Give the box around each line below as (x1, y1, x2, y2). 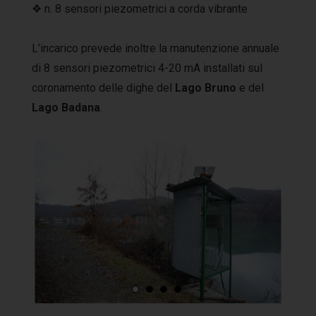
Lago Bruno (175, 81, 236, 95)
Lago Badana (32, 101, 100, 115)
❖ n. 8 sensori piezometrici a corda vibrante (32, 2, 248, 16)
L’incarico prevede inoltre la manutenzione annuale (32, 42, 279, 56)
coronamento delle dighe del (32, 81, 175, 95)
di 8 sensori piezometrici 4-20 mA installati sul (32, 61, 262, 75)
